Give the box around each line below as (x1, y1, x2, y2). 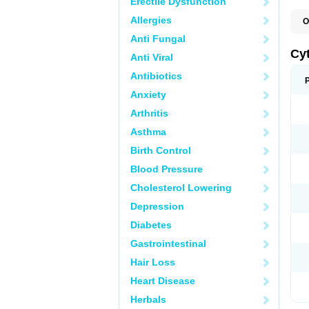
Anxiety (130, 89, 166, 100)
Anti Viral (130, 52, 173, 63)
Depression (130, 201, 184, 212)
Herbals (130, 294, 166, 305)
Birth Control (130, 145, 191, 156)
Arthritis (130, 108, 168, 119)
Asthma (130, 126, 166, 137)
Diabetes (130, 219, 172, 230)
